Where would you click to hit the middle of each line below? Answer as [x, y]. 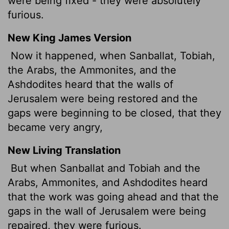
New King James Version [70, 38]
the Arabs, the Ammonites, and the [92, 70]
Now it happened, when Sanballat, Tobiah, [111, 55]
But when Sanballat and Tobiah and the [104, 168]
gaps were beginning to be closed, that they [114, 113]
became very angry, [55, 127]
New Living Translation [64, 150]
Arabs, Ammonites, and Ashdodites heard [108, 182]
